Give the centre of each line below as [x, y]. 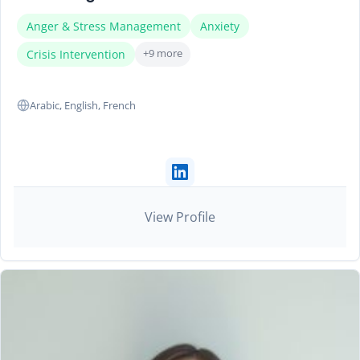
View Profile [180, 217]
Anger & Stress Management [104, 26]
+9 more [163, 53]
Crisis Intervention [76, 54]
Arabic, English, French [83, 105]
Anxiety [220, 26]
